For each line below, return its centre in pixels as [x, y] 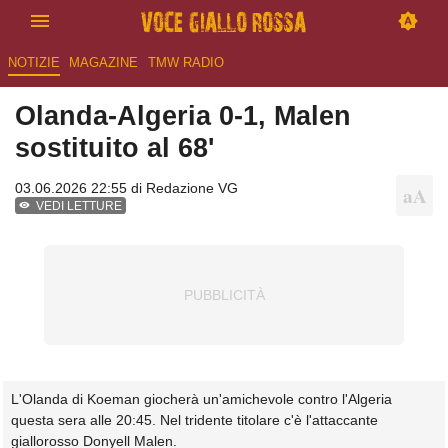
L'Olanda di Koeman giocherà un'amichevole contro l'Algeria [201, 399]
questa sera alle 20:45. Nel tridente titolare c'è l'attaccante [194, 420]
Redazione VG [192, 188]
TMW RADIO [185, 63]
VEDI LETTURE [79, 206]
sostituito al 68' [114, 148]
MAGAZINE [104, 63]
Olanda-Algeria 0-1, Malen [183, 116]
